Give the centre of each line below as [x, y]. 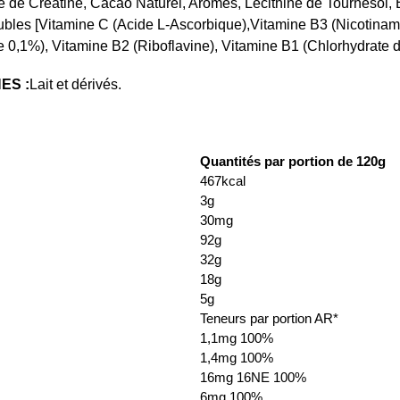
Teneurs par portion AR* [269, 319]
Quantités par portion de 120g [292, 162]
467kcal [222, 181]
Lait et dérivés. [75, 85]
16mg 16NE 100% [253, 378]
